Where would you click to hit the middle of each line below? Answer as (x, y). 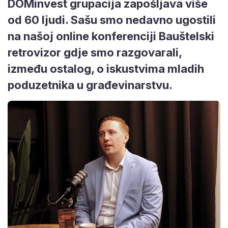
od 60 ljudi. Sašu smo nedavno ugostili (112, 20)
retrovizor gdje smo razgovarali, (95, 52)
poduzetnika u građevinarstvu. (90, 85)
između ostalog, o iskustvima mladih (106, 68)
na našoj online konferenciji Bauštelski (111, 36)
